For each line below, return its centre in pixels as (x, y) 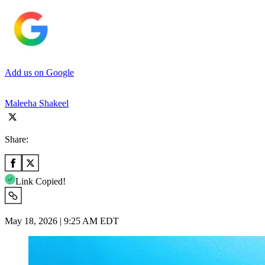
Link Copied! (41, 181)
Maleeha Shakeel (37, 103)
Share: (17, 139)
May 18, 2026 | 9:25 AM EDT (62, 221)
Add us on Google (39, 72)
